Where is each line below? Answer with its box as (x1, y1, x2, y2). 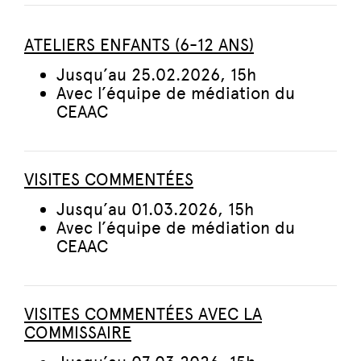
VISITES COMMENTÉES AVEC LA (24, 304, 262, 324)
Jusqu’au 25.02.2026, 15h (56, 64, 256, 85)
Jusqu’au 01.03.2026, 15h (56, 199, 254, 219)
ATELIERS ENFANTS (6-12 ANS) (24, 35, 254, 55)
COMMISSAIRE (24, 322, 131, 342)
